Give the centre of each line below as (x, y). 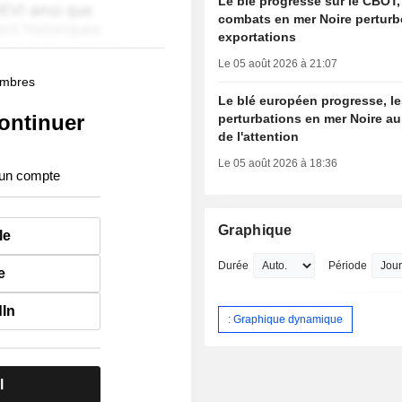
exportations (258, 37)
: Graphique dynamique (286, 319)
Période (348, 266)
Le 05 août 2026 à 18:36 (278, 164)
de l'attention (259, 137)
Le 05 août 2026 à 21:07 (278, 64)
